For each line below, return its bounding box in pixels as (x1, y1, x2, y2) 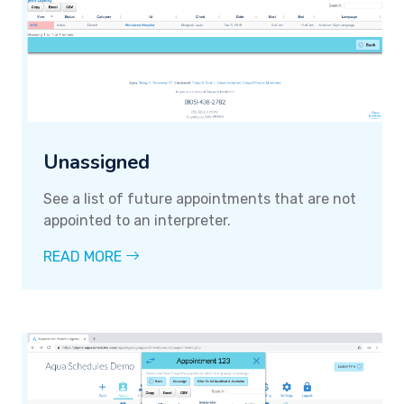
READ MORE (43, 247, 125, 265)
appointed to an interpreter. (43, 211, 231, 229)
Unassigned (43, 148, 150, 176)
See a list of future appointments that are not (43, 189, 356, 207)
